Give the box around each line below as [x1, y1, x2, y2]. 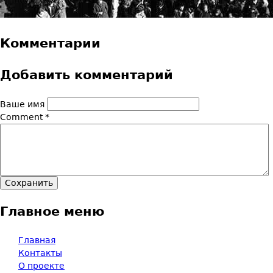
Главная [18, 235, 55, 245]
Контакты [18, 248, 62, 258]
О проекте [18, 261, 65, 271]
